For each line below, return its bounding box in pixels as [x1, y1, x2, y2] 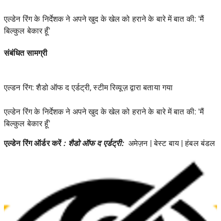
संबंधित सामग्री [4, 48, 48, 58]
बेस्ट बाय [153, 139, 179, 148]
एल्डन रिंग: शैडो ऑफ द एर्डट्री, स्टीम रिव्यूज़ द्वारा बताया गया [4, 83, 173, 93]
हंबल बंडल [185, 139, 216, 148]
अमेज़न [128, 139, 148, 148]
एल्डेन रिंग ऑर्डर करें [4, 139, 64, 148]
